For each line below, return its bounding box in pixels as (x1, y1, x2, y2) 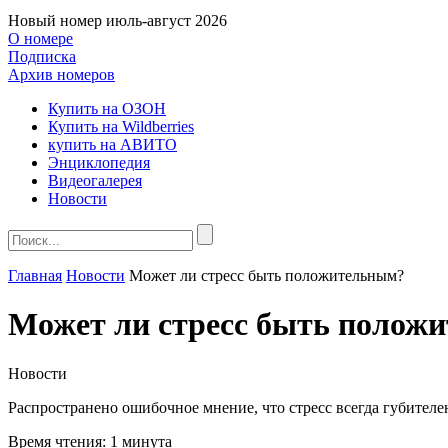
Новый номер (8, 12, 102, 29)
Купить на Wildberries (48, 118, 194, 135)
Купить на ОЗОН (48, 100, 166, 117)
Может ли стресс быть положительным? (129, 267, 404, 284)
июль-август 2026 (106, 12, 227, 29)
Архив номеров (8, 66, 115, 83)
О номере (8, 30, 73, 47)
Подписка (8, 48, 76, 65)
